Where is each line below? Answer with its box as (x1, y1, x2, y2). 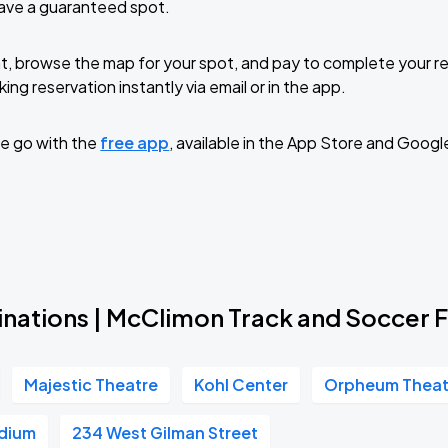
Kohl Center (194, 374, 289, 395)
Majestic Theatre (24, 374, 159, 395)
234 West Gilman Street (72, 422, 259, 443)
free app (100, 132, 170, 153)
